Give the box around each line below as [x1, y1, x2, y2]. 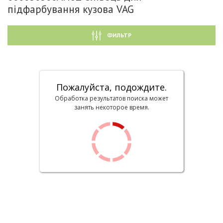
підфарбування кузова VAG [7, 2, 134, 16]
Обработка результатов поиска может [55, 94, 168, 103]
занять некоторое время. [74, 103, 149, 111]
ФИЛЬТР [107, 31, 131, 39]
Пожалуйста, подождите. [56, 81, 167, 93]
